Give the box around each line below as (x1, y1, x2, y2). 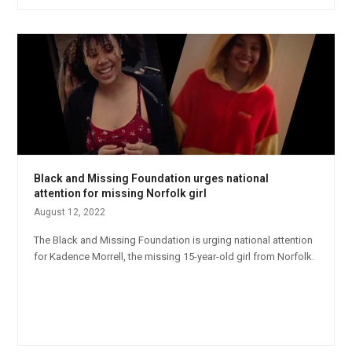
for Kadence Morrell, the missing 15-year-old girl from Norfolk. (34, 251, 315, 263)
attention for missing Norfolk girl (34, 187, 207, 200)
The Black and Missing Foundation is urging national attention (34, 234, 313, 247)
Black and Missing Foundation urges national (34, 172, 269, 185)
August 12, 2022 (34, 207, 106, 218)
